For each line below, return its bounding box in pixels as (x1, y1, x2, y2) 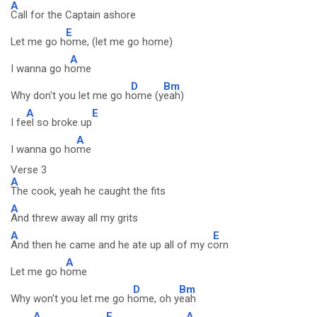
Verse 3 (11, 163, 47, 176)
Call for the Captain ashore (11, 8, 136, 21)
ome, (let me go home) (66, 35, 173, 48)
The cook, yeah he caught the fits (11, 185, 166, 197)
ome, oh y (133, 292, 179, 305)
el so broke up (26, 116, 92, 129)
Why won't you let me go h (11, 292, 133, 305)
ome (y (131, 89, 163, 102)
